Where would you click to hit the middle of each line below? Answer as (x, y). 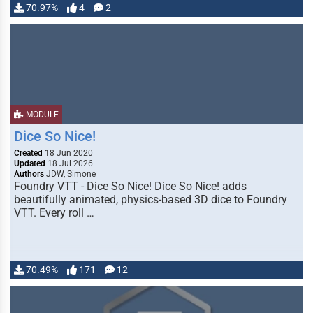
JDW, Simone (70, 174)
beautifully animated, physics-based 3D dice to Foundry (151, 199)
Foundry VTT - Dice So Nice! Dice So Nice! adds (130, 186)
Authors (29, 174)
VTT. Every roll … (54, 213)
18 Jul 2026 (69, 163)
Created (28, 153)
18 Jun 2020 (68, 153)
